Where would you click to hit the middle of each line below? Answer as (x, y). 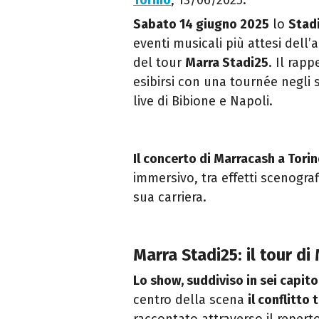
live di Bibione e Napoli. (203, 101)
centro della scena (190, 300)
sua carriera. (170, 198)
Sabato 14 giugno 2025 (201, 25)
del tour (159, 63)
